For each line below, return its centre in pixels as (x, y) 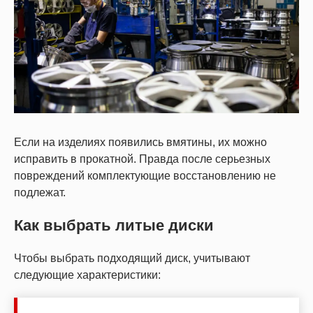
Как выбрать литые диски (114, 226)
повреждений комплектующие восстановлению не (145, 176)
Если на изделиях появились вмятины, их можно (140, 143)
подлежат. (40, 193)
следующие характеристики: (87, 275)
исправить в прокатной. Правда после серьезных (142, 159)
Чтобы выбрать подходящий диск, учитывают (132, 259)
